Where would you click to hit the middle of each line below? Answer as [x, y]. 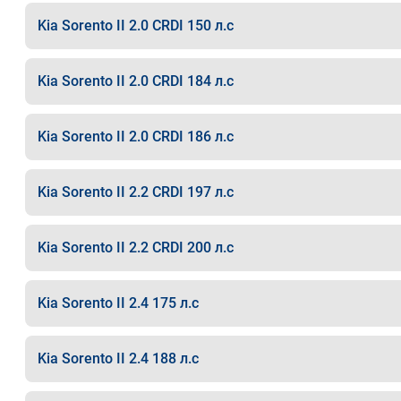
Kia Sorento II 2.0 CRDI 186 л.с [135, 137]
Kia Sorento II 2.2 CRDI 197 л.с [135, 192]
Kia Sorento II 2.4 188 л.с [118, 358]
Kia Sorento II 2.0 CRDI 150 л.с [135, 26]
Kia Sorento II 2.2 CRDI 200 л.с [135, 247]
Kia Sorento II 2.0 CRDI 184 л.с [135, 81]
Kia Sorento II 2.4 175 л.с [118, 303]
